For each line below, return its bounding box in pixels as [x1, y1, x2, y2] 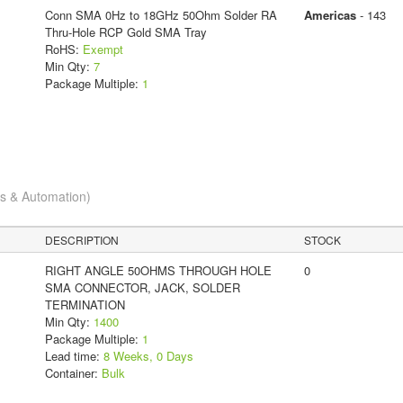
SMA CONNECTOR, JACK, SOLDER [44, 279, 240, 297]
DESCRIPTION [45, 232, 120, 248]
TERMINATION [44, 296, 125, 314]
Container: [44, 364, 102, 382]
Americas [303, 6, 356, 24]
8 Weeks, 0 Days [103, 347, 193, 365]
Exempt [82, 40, 123, 58]
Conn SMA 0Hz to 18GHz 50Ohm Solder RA [44, 6, 277, 24]
